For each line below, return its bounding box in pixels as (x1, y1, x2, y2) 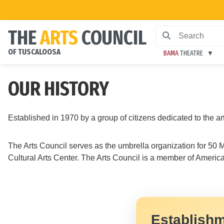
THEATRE (178, 49, 203, 57)
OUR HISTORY (8, 77, 109, 101)
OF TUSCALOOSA (8, 47, 60, 56)
